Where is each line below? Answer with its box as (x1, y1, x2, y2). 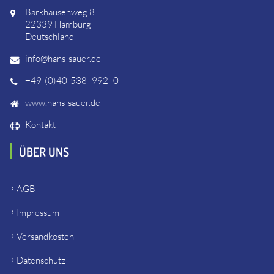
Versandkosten (16, 230, 74, 242)
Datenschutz (16, 254, 65, 266)
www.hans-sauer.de (24, 96, 100, 108)
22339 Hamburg (24, 18, 91, 30)
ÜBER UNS (18, 143, 69, 160)
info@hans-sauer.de (24, 52, 101, 64)
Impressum (16, 206, 59, 218)
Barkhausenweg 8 (24, 6, 95, 18)
